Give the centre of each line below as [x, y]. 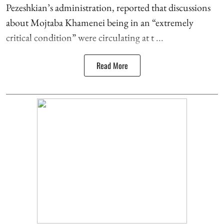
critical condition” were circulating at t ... [85, 37]
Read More [112, 65]
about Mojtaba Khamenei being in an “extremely [100, 22]
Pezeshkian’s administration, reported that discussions [108, 7]
